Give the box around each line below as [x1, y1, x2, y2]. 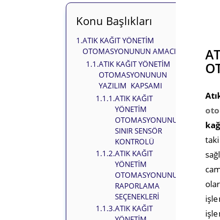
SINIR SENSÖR [115, 126, 163, 136]
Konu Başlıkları [76, 13, 153, 28]
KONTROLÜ [115, 137, 155, 147]
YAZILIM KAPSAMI [99, 81, 163, 91]
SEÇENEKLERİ [115, 192, 160, 202]
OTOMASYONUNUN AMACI [82, 46, 176, 56]
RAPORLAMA [115, 181, 160, 191]
